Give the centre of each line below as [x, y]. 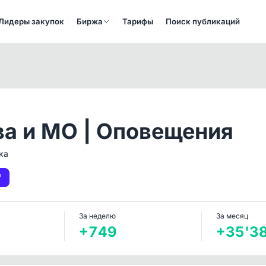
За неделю [98, 216]
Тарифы [138, 21]
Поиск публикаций [203, 21]
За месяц [232, 216]
